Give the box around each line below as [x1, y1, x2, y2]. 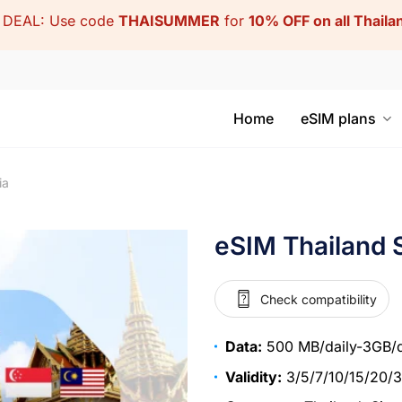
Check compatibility [259, 291, 377, 307]
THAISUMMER [118, 12, 220, 31]
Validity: [225, 367, 282, 386]
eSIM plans [301, 109, 376, 127]
